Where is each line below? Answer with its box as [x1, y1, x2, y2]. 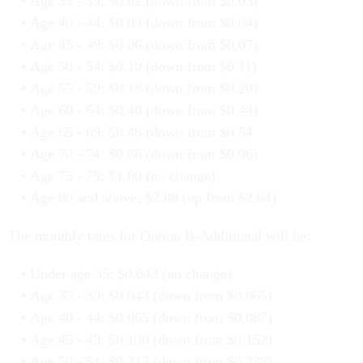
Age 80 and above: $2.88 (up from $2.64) [29, 190, 276, 207]
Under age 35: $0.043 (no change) [29, 266, 232, 283]
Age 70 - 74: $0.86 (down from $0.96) [29, 146, 258, 163]
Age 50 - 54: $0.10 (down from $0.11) [29, 58, 257, 75]
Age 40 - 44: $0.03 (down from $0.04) [29, 15, 258, 32]
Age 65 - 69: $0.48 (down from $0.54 [29, 124, 253, 141]
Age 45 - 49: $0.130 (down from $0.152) [29, 331, 272, 348]
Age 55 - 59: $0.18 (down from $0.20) [29, 80, 258, 97]
